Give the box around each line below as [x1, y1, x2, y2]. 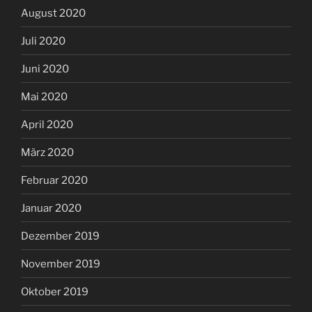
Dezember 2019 [21, 229, 100, 242]
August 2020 [21, 6, 86, 19]
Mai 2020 [21, 90, 68, 103]
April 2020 [21, 118, 73, 131]
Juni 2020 [21, 62, 69, 75]
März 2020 [21, 146, 74, 159]
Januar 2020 [21, 201, 81, 214]
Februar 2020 [21, 173, 88, 187]
